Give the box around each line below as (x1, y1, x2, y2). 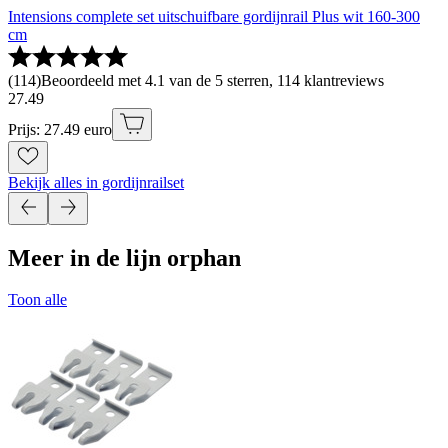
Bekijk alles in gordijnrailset (8, 173, 184, 191)
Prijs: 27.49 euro (8, 120, 112, 138)
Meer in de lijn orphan (8, 244, 241, 271)
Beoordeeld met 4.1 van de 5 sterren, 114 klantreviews (41, 71, 384, 89)
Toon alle (8, 291, 67, 309)
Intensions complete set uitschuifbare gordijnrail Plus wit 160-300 (8, 7, 420, 25)
